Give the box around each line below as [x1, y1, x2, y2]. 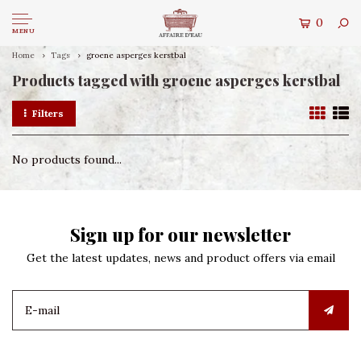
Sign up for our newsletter [70, 222, 291, 247]
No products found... [12, 152, 122, 167]
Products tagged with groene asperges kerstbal [12, 71, 340, 90]
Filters [31, 107, 64, 119]
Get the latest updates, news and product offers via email [26, 251, 335, 265]
